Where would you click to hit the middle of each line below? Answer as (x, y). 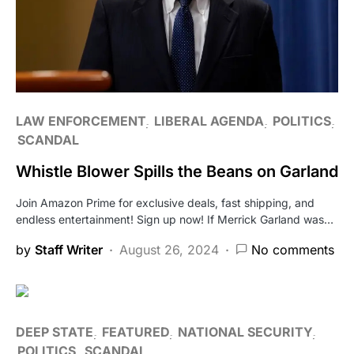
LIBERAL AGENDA (209, 121)
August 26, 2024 (169, 249)
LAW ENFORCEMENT (81, 121)
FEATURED (136, 331)
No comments (293, 249)
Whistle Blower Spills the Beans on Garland (177, 171)
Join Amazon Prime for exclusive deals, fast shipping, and (165, 202)
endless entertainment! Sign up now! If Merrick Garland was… (175, 219)
